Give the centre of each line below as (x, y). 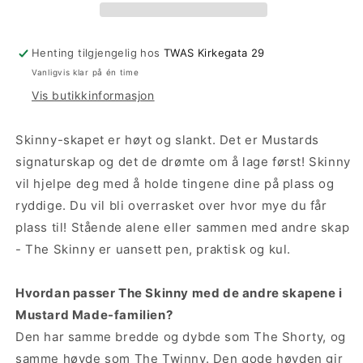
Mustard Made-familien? (94, 314)
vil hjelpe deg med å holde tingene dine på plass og (175, 183)
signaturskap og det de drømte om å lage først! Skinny (183, 161)
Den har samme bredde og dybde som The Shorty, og (181, 336)
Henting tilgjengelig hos (98, 52)
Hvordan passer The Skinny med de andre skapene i (179, 293)
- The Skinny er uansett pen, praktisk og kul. (154, 249)
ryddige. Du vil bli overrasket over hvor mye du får (171, 205)
